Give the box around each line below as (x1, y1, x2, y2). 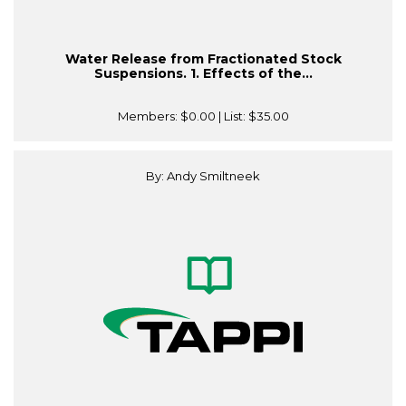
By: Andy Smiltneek (146, 169, 260, 184)
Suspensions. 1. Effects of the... (93, 65, 313, 82)
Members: (117, 109, 180, 124)
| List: (215, 109, 248, 124)
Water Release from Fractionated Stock (64, 51, 342, 68)
